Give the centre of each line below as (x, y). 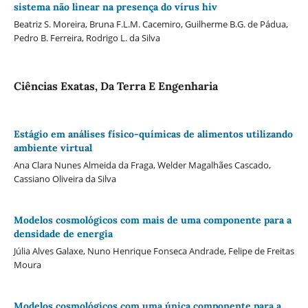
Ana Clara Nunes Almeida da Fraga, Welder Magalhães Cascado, (142, 165)
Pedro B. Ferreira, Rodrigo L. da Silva (87, 38)
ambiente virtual (53, 148)
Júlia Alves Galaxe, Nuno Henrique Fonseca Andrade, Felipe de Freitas (154, 251)
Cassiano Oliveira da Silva (65, 179)
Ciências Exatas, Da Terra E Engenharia (115, 86)
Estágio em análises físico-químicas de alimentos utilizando (153, 134)
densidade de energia (63, 234)
